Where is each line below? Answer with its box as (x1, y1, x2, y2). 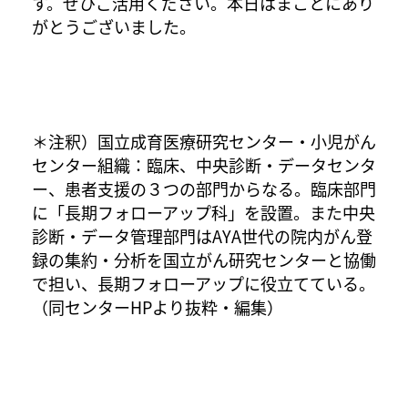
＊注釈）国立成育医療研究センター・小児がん (32, 128, 376, 153)
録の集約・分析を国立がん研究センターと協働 (32, 247, 376, 271)
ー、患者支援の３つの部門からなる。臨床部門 (32, 176, 376, 200)
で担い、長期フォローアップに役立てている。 (32, 270, 375, 295)
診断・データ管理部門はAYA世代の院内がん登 (32, 223, 372, 248)
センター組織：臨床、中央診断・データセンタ (32, 152, 376, 177)
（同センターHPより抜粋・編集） (32, 294, 283, 319)
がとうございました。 (32, 14, 196, 38)
